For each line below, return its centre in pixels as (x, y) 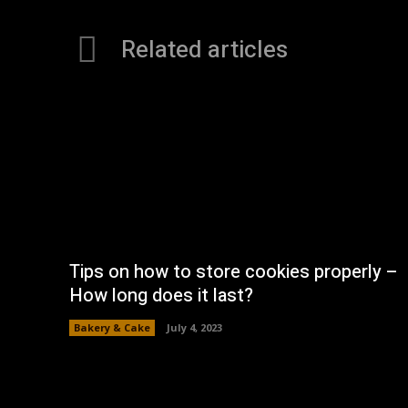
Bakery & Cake (112, 328)
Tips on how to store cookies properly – (234, 272)
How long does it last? (161, 296)
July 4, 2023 (194, 328)
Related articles (204, 51)
